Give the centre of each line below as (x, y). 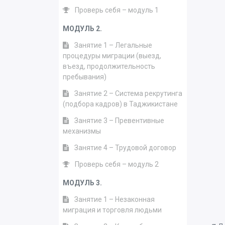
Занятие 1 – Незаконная (115, 199)
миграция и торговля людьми (112, 210)
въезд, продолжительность (109, 66)
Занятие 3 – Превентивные (119, 121)
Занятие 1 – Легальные (113, 45)
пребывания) (85, 77)
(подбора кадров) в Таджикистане (120, 104)
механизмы (82, 131)
